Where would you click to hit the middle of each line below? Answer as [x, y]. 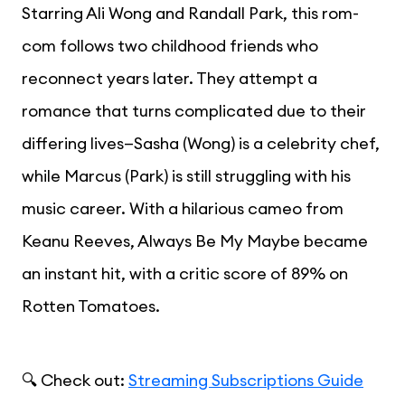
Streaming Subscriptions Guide [246, 381]
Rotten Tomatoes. [91, 306]
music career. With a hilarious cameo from [183, 209]
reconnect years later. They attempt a [170, 79]
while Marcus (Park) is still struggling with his [186, 176]
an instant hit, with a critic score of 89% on [185, 274]
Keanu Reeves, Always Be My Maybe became [195, 241]
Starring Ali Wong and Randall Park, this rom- [190, 14]
